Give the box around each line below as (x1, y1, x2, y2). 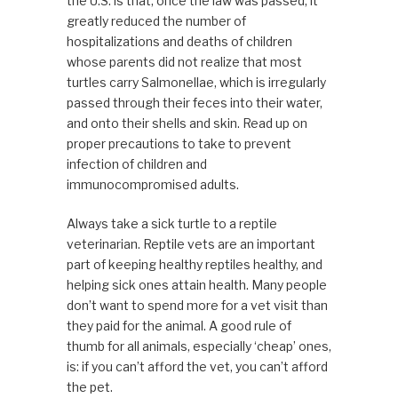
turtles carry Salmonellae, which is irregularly (66, 75, 326, 91)
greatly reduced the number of (66, 13, 246, 29)
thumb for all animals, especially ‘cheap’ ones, (66, 338, 331, 354)
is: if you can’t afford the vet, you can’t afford (66, 359, 328, 375)
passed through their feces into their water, (66, 95, 322, 111)
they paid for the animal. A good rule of (66, 318, 291, 334)
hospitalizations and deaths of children (66, 34, 292, 50)
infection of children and (66, 156, 207, 172)
